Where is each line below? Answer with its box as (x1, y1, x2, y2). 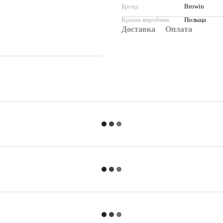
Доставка (121, 25, 155, 33)
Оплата (165, 25, 192, 33)
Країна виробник (121, 16, 169, 23)
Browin (184, 2, 204, 10)
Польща (184, 16, 206, 23)
